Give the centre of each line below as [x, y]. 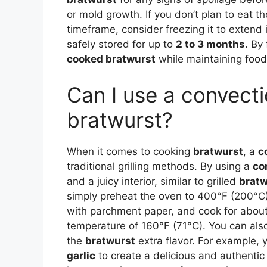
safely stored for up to [121, 44]
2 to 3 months [210, 44]
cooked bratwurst [111, 59]
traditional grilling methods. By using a [160, 166]
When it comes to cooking [130, 151]
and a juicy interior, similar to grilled [153, 181]
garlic [81, 255]
